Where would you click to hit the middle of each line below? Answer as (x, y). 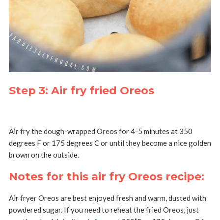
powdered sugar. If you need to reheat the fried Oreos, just (104, 209)
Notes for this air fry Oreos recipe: (106, 176)
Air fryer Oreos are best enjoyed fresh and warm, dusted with (107, 198)
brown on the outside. (44, 154)
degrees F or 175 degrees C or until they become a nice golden (110, 143)
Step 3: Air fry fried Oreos (81, 90)
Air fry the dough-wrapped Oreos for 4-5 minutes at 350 (100, 131)
